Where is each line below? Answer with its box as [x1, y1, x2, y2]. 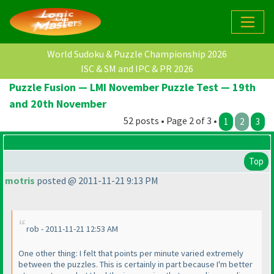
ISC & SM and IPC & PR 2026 [81, 62, 193, 75]
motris [5, 174, 35, 187]
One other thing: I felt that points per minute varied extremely [18, 248, 243, 259]
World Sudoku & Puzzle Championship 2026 [47, 48, 227, 61]
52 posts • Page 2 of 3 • [124, 114, 219, 127]
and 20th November [9, 97, 106, 111]
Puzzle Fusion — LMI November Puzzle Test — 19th [9, 80, 256, 95]
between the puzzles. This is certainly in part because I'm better [18, 259, 253, 270]
